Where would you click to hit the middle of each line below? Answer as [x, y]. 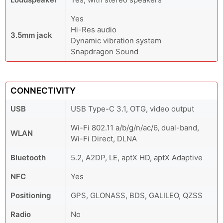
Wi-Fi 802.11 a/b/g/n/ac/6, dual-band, [135, 128]
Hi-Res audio [94, 30]
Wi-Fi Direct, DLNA [104, 139]
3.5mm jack [31, 35]
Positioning [31, 196]
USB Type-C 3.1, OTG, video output [132, 109]
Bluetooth [28, 158]
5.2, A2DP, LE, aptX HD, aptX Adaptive [137, 158]
